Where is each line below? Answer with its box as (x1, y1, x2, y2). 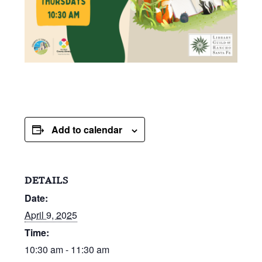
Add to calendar (51, 122, 123, 136)
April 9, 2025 (25, 208, 78, 222)
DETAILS (25, 174, 69, 186)
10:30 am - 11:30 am (25, 242, 110, 256)
